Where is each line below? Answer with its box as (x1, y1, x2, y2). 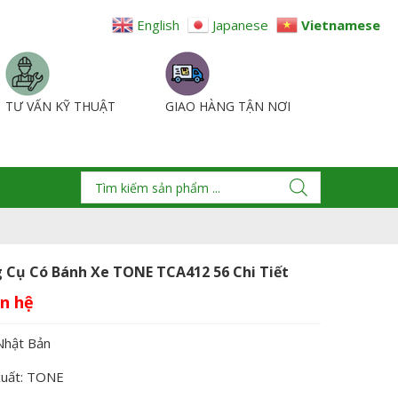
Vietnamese (301, 15, 380, 34)
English (137, 15, 179, 34)
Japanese (212, 15, 268, 34)
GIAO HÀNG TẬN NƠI (164, 97, 291, 115)
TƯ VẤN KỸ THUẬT (4, 97, 115, 115)
